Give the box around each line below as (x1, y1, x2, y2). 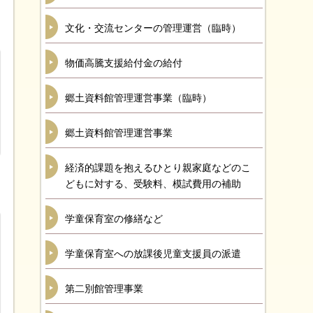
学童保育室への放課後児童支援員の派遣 (65, 248, 241, 259)
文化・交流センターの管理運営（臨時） (65, 22, 241, 34)
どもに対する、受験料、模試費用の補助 (65, 178, 241, 189)
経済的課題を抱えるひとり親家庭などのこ (65, 162, 251, 173)
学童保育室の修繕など (65, 213, 163, 224)
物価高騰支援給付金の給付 (65, 57, 182, 68)
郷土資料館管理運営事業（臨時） (65, 92, 212, 103)
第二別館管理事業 (65, 283, 143, 294)
